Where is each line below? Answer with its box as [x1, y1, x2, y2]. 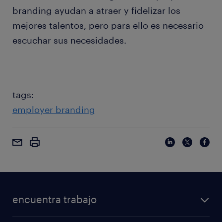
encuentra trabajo [12, 193, 97, 206]
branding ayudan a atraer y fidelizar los [12, 5, 180, 16]
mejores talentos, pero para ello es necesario [12, 20, 204, 31]
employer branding [12, 104, 95, 115]
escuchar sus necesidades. [12, 35, 126, 46]
